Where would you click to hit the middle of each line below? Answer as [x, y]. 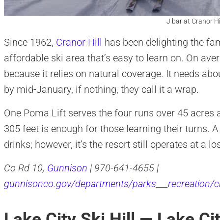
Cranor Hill [79, 42]
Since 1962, [30, 42]
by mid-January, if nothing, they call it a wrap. [101, 90]
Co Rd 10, [25, 168]
